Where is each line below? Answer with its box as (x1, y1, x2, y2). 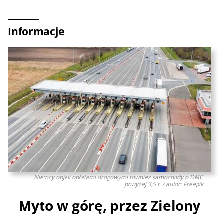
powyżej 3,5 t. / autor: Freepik (124, 179, 203, 188)
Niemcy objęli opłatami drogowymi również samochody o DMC (34, 173, 203, 181)
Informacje (8, 24, 64, 38)
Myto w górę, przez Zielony (19, 196, 200, 215)
